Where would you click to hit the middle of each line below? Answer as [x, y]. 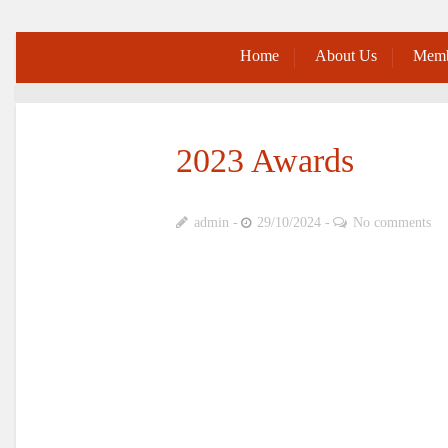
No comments [392, 222]
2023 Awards [265, 161]
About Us [345, 55]
